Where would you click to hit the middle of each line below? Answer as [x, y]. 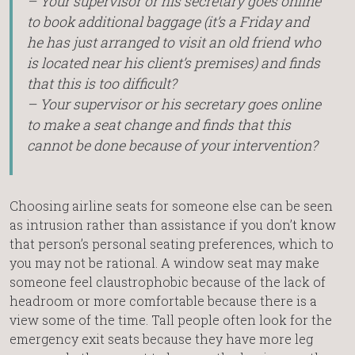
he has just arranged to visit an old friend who [174, 43]
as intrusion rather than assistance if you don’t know [173, 224]
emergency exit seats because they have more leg [161, 338]
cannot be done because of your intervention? [172, 146]
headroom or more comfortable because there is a [163, 300]
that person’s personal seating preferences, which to [172, 243]
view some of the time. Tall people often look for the [171, 319]
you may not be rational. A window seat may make [164, 262]
